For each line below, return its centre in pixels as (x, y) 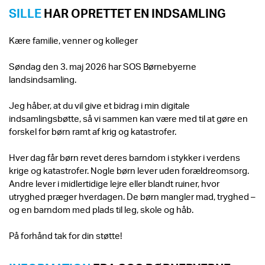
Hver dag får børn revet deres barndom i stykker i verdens (125, 157)
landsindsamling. (43, 79)
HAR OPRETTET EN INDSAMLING (134, 13)
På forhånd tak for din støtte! (65, 235)
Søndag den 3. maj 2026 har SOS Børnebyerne (103, 66)
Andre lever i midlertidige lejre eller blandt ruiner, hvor (114, 183)
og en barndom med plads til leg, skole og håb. (101, 209)
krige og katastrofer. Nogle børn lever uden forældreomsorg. (129, 170)
